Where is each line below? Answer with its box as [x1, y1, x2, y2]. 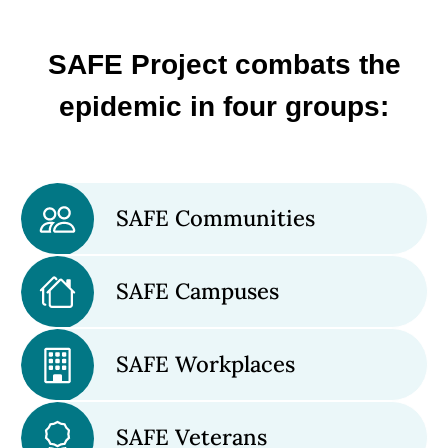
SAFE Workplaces [116, 350, 295, 379]
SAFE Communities [116, 204, 315, 233]
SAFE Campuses [116, 277, 279, 306]
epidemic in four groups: [59, 91, 389, 123]
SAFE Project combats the [47, 49, 401, 81]
